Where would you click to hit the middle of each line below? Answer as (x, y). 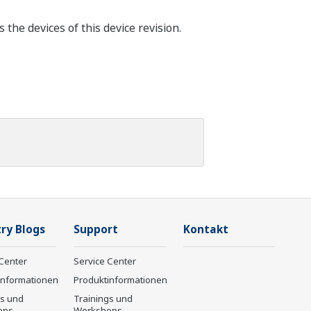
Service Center (105, 261)
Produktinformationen (120, 280)
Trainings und (103, 299)
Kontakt (205, 229)
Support (96, 229)
